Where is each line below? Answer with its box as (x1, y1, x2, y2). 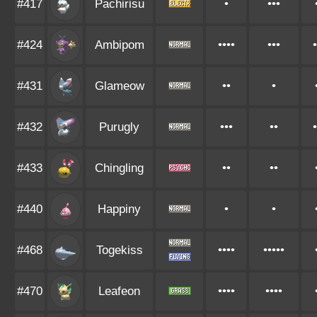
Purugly (99, 120, 139, 134)
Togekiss (96, 243, 143, 257)
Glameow (94, 79, 144, 93)
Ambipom (94, 38, 144, 52)
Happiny (98, 202, 141, 216)
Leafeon (98, 284, 140, 298)
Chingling (95, 161, 144, 175)
